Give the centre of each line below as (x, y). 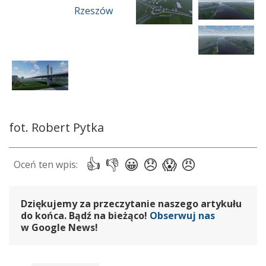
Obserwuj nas (182, 215)
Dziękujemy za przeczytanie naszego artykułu (131, 203)
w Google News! (59, 227)
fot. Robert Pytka (56, 127)
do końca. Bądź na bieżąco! (85, 215)
